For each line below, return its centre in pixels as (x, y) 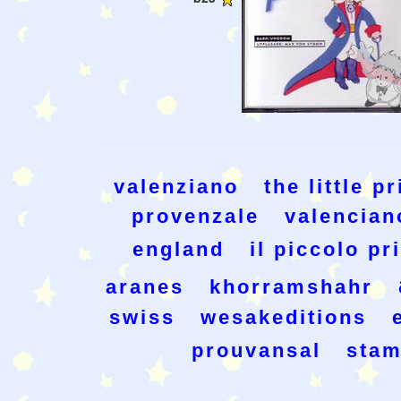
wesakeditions (283, 318)
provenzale (196, 217)
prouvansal (256, 351)
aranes (145, 287)
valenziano (176, 187)
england (179, 250)
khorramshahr (291, 287)
